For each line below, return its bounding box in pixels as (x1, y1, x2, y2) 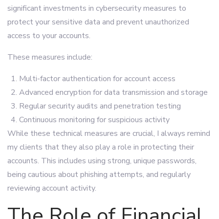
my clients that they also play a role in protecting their (7, 142, 194, 153)
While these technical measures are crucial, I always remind (7, 128, 210, 139)
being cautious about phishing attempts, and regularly (7, 169, 191, 180)
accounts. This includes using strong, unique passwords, (7, 155, 197, 166)
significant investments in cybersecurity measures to (7, 3, 186, 14)
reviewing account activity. (7, 183, 96, 194)
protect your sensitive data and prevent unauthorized (7, 17, 189, 27)
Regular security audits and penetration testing (19, 101, 181, 111)
